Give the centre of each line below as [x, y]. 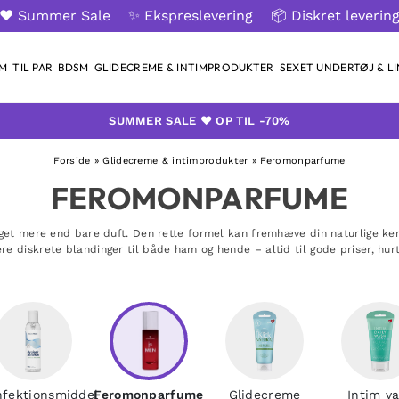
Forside [72, 161]
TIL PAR [33, 67]
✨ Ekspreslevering [191, 16]
